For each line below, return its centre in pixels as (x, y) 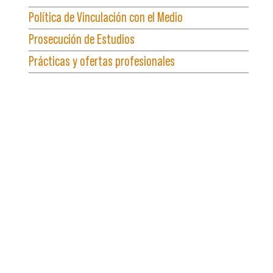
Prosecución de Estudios (81, 39)
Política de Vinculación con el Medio (105, 17)
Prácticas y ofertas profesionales (101, 61)
